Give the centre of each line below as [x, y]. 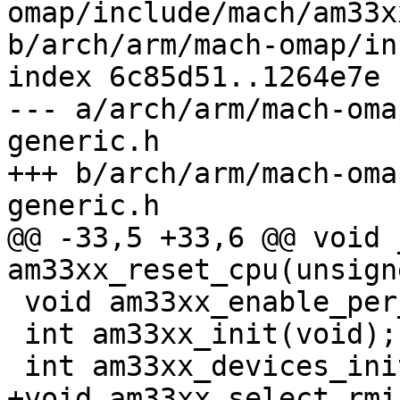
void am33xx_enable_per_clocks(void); [16, 302]
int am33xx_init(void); [16, 334]
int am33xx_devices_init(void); [16, 367]
